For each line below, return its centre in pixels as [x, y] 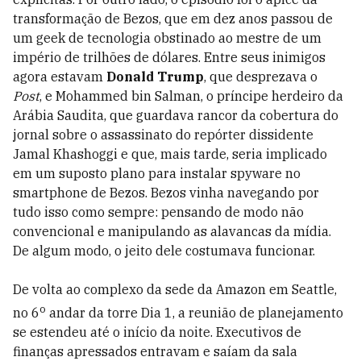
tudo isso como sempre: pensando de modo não [158, 212]
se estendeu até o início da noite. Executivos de [157, 332]
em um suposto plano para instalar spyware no [157, 173]
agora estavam [60, 77]
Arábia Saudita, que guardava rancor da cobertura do [176, 115]
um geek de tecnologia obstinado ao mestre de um [167, 38]
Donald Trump [155, 77]
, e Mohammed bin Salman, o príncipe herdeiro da [191, 96]
